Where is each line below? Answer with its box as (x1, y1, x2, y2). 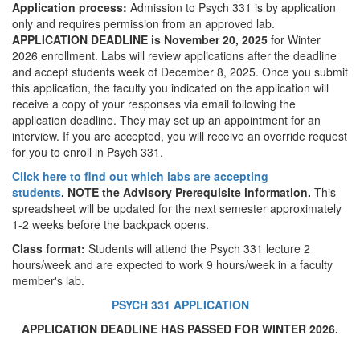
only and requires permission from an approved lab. (12, 15, 275, 31)
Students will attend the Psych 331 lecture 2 (88, 240, 310, 256)
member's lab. (12, 272, 84, 288)
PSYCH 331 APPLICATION (111, 297, 249, 313)
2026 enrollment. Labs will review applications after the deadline (12, 47, 337, 63)
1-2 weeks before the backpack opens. (12, 216, 209, 232)
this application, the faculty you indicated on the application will (12, 80, 329, 96)
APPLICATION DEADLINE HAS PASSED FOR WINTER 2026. (22, 321, 338, 337)
